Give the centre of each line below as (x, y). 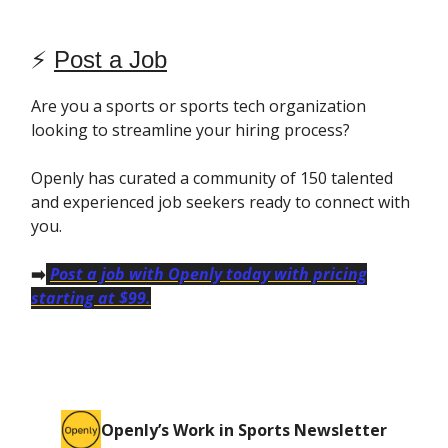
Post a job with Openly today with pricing (208, 274)
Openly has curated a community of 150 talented (212, 178)
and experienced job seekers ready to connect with (220, 202)
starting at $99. (91, 298)
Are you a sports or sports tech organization (198, 106)
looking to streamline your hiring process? (190, 130)
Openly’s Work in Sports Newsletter (244, 430)
